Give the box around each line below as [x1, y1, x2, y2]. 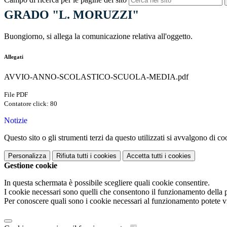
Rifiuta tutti [56, 152, 88, 160]
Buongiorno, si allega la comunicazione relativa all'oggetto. [4, 32, 193, 41]
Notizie [4, 116, 27, 125]
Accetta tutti [127, 152, 163, 160]
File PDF [4, 91, 28, 99]
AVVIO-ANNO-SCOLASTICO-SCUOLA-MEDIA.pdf [4, 72, 188, 82]
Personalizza [8, 152, 46, 160]
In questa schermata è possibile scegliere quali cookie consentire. [4, 178, 210, 187]
